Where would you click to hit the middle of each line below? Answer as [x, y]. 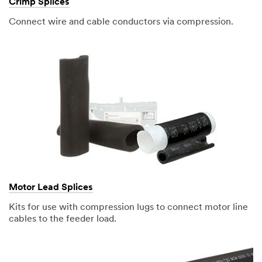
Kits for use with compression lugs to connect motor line [128, 208]
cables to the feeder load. [63, 220]
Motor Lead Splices [51, 188]
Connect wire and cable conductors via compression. [121, 22]
